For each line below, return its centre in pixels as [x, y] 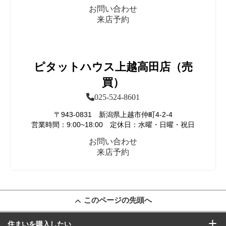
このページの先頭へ [118, 200]
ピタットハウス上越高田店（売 [113, 67]
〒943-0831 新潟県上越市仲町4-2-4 [113, 114]
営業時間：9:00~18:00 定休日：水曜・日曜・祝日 [113, 124]
